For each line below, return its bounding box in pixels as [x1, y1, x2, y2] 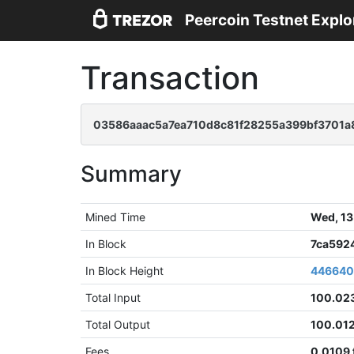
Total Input [85, 291, 141, 304]
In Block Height [85, 264, 164, 277]
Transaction [81, 58, 259, 97]
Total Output [85, 318, 151, 331]
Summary [81, 160, 182, 187]
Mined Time [85, 210, 146, 224]
